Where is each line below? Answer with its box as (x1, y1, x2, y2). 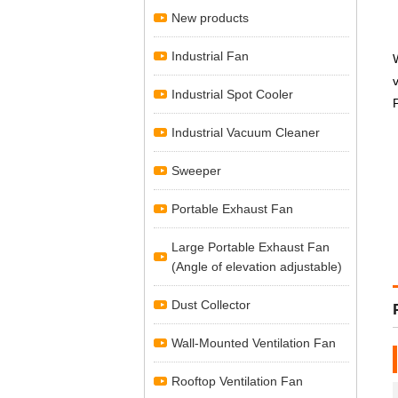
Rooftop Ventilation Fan (171, 374, 303, 388)
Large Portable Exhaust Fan (171, 240, 330, 254)
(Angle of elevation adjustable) (171, 259, 342, 274)
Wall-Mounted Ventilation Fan (171, 336, 336, 350)
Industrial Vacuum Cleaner (171, 125, 320, 139)
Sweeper (171, 163, 221, 178)
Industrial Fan (171, 49, 249, 63)
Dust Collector (171, 298, 251, 312)
